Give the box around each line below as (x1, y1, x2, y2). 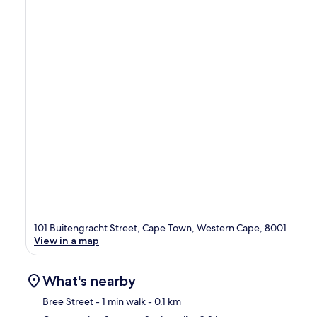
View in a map (34, 234, 99, 247)
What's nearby (42, 272, 136, 289)
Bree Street (42, 294, 93, 308)
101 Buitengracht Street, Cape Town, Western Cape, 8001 (34, 221, 287, 234)
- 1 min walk (93, 294, 146, 308)
